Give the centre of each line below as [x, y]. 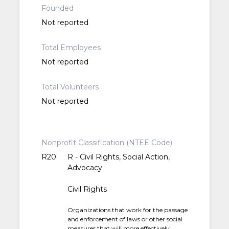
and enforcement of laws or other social [125, 219]
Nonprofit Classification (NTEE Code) [107, 143]
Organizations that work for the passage [128, 210]
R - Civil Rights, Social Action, [119, 157]
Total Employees [71, 48]
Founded [57, 8]
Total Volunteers [70, 87]
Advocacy [85, 168]
